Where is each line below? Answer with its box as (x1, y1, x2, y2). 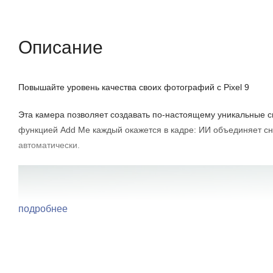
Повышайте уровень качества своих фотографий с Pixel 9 (18, 82, 249, 92)
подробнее (18, 204, 70, 214)
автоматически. (18, 140, 80, 150)
